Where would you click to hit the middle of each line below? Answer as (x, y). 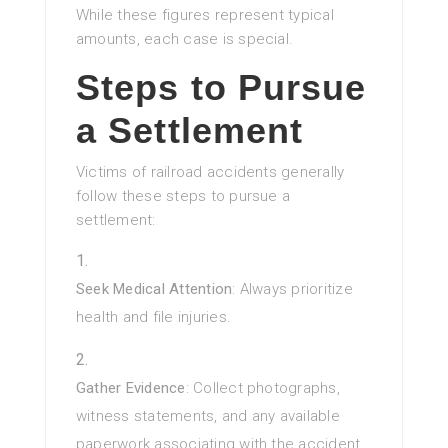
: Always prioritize (292, 289)
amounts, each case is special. (185, 39)
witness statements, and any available (208, 416)
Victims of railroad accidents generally (210, 172)
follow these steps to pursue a (183, 196)
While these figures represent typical (205, 15)
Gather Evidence (131, 388)
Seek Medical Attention (154, 289)
